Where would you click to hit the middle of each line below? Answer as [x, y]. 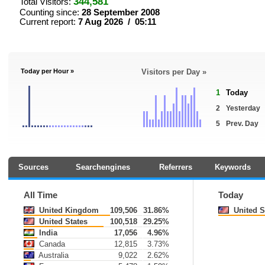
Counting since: [51, 12]
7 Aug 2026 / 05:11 [117, 22]
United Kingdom [68, 210]
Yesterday [243, 108]
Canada [51, 244]
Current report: [49, 22]
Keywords [233, 167]
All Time [41, 195]
